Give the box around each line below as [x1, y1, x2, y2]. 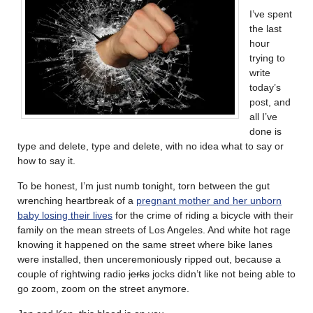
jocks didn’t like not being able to [150, 268, 296, 279]
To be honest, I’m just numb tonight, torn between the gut [17, 180, 270, 191]
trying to [249, 52, 285, 64]
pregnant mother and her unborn [136, 194, 282, 206]
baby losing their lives [17, 209, 112, 221]
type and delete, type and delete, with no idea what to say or [17, 140, 284, 152]
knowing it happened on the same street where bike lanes [17, 238, 272, 250]
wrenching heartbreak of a [17, 194, 136, 206]
